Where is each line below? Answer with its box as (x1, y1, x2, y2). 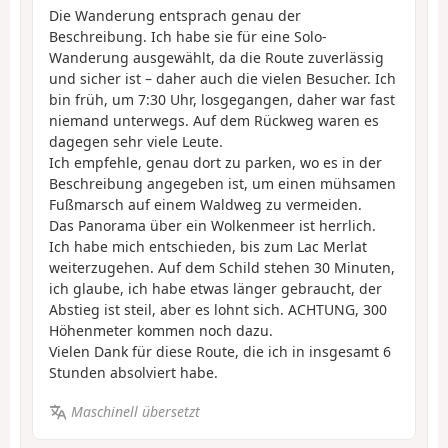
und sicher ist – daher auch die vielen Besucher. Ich (49, 69, 396, 89)
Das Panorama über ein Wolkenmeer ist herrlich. (49, 216, 376, 236)
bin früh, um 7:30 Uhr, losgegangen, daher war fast (49, 90, 395, 110)
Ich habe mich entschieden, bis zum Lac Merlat (49, 237, 367, 257)
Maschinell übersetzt (70, 401, 200, 421)
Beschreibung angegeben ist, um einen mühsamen (49, 174, 396, 194)
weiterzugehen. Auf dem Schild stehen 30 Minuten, (49, 258, 395, 278)
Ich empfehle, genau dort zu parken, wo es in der (49, 153, 382, 173)
